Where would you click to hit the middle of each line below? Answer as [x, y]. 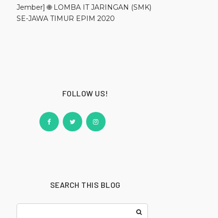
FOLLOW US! [85, 93]
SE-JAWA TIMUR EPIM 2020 [66, 19]
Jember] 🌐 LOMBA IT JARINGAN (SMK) [84, 8]
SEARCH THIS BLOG [85, 185]
